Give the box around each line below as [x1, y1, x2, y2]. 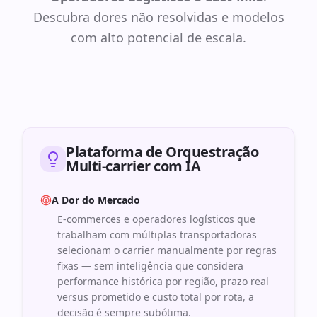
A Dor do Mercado [52, 193, 140, 207]
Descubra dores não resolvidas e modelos [33, 8, 284, 25]
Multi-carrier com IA [66, 156, 200, 175]
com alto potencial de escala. [71, 29, 246, 46]
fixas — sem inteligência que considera [57, 259, 243, 272]
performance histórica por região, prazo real [57, 275, 269, 288]
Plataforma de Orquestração [66, 142, 258, 161]
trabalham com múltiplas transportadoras [57, 228, 257, 241]
